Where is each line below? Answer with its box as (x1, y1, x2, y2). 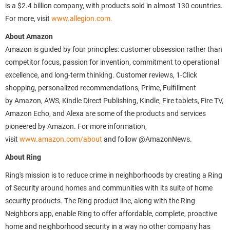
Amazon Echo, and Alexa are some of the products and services (5, 109, 206, 118)
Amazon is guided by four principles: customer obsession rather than (5, 45, 222, 53)
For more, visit (5, 14, 51, 23)
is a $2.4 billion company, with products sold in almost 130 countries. (5, 2, 223, 10)
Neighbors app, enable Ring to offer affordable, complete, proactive (5, 209, 217, 218)
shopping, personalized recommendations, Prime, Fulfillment (5, 84, 196, 92)
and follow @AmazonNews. (102, 135, 192, 143)
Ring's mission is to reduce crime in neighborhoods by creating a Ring (5, 171, 222, 179)
